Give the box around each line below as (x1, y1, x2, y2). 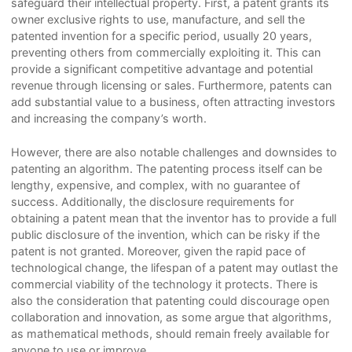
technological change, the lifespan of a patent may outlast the (10, 260, 338, 274)
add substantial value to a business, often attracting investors (10, 95, 335, 109)
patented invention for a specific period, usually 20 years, (10, 29, 312, 43)
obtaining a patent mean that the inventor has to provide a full (10, 211, 336, 225)
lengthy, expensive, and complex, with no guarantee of (10, 178, 300, 192)
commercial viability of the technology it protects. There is (10, 277, 318, 291)
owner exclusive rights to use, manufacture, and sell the (10, 13, 305, 27)
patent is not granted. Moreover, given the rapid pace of (10, 244, 306, 258)
